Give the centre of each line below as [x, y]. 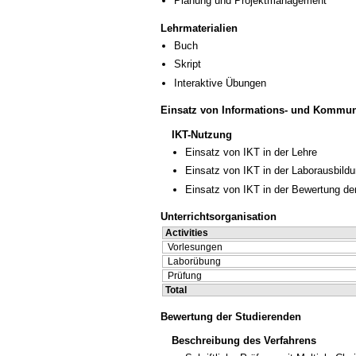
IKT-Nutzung [202, 134]
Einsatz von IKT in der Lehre [251, 152]
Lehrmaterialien [199, 28]
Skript [188, 64]
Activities [187, 233]
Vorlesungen [195, 248]
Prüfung [185, 276]
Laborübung [194, 262]
